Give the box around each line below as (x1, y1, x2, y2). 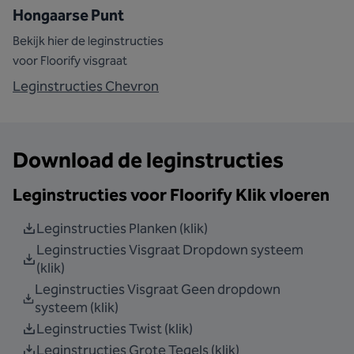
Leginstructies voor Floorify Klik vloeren (13, 184, 330, 205)
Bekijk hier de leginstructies (13, 32, 164, 48)
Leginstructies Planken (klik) (36, 219, 208, 237)
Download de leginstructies (13, 146, 284, 173)
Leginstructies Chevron (13, 77, 159, 95)
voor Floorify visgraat (13, 52, 127, 68)
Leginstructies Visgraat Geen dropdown (35, 280, 281, 298)
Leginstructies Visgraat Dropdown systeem (36, 240, 303, 258)
